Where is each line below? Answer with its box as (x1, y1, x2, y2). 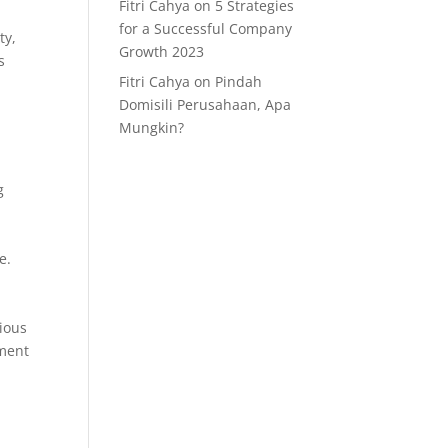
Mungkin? (119, 118, 185, 137)
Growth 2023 (119, 42, 205, 61)
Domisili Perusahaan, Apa (119, 95, 292, 114)
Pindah (215, 72, 263, 91)
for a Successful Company (119, 19, 293, 38)
